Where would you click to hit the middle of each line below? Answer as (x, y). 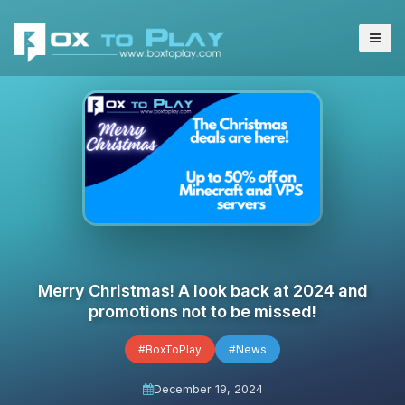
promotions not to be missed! (202, 311)
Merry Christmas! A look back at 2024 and (202, 290)
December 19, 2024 (208, 389)
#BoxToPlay (170, 349)
